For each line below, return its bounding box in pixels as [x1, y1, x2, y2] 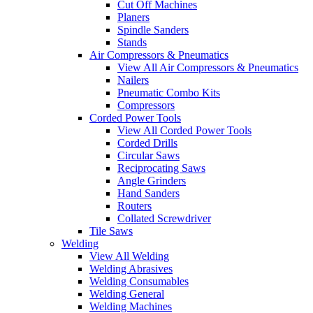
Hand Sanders [117, 187, 180, 200]
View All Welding [89, 250, 169, 263]
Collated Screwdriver [117, 212, 211, 225]
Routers [117, 200, 152, 212]
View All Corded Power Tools [117, 124, 252, 137]
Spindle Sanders [117, 24, 189, 36]
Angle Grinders [117, 175, 186, 187]
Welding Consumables [89, 275, 189, 288]
